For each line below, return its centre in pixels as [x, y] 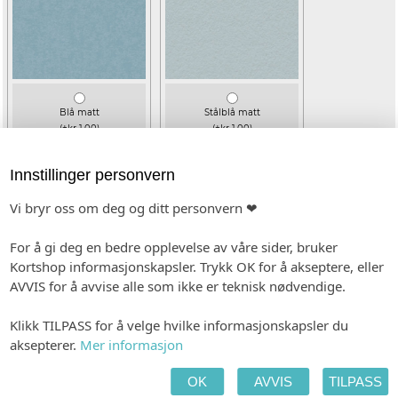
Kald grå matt [232, 318]
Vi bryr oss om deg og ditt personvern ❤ [134, 208]
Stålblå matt [232, 112]
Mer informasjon [132, 345]
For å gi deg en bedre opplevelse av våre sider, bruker [174, 247]
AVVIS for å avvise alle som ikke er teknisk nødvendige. [178, 287]
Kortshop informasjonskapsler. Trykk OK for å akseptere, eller [197, 267]
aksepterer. [45, 345]
